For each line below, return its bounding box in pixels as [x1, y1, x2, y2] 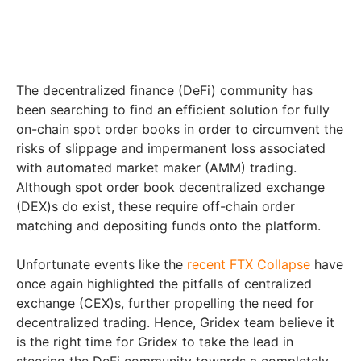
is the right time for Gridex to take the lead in [16, 334, 293, 351]
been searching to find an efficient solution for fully [16, 102, 330, 118]
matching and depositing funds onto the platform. [16, 218, 321, 234]
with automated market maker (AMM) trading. [16, 160, 297, 176]
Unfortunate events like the [16, 256, 187, 273]
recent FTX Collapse [187, 256, 310, 273]
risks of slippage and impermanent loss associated [16, 140, 326, 157]
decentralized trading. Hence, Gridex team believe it [16, 314, 334, 331]
